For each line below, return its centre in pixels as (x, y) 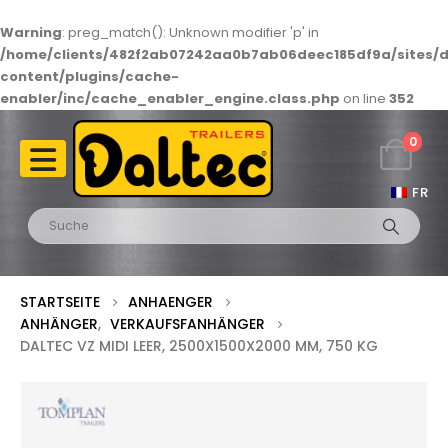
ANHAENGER (170, 302)
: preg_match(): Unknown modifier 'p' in (190, 32)
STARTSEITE (60, 302)
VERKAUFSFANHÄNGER (187, 324)
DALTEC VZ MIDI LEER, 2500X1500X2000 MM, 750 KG (199, 346)
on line (364, 98)
